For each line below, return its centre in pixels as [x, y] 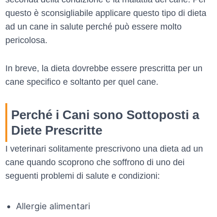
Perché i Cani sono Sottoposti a [105, 115]
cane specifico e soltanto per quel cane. [82, 82]
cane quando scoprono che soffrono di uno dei [95, 163]
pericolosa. [26, 40]
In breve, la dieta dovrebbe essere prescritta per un [104, 69]
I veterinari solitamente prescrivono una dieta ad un [104, 149]
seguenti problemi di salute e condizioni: [83, 176]
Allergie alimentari [53, 206]
